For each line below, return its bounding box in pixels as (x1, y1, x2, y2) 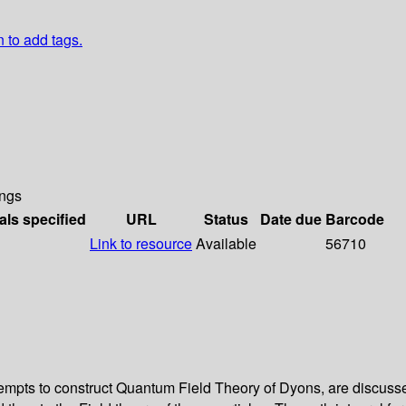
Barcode (325, 208, 384, 230)
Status (204, 208, 248, 230)
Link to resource (90, 233, 192, 255)
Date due (260, 208, 322, 230)
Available (196, 233, 256, 255)
